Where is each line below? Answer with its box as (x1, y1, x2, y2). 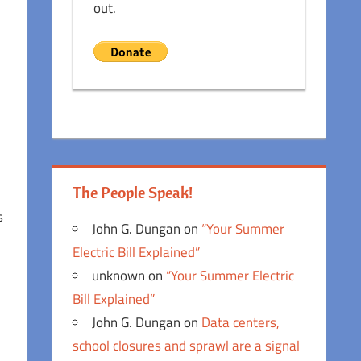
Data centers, (201, 311, 280, 333)
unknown (92, 264, 146, 286)
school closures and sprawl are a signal (73, 334, 301, 356)
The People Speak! (73, 181, 193, 202)
